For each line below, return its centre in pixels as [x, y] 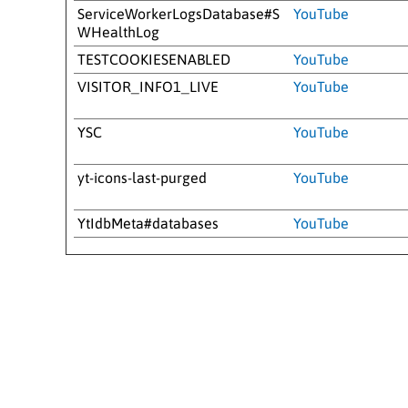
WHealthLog [118, 31]
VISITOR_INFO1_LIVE [148, 86]
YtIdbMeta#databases [148, 223]
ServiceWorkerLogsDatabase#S [178, 13]
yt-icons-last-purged [142, 177]
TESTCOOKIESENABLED [154, 59]
